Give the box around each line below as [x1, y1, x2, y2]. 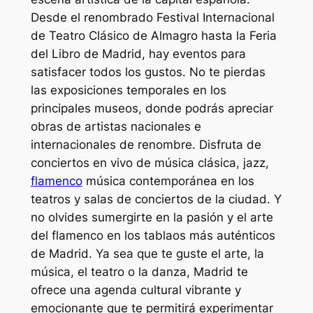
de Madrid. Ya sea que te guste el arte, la [30, 247, 264, 261]
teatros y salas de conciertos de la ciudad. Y [30, 192, 282, 207]
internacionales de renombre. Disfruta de [30, 138, 261, 152]
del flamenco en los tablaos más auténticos [30, 228, 275, 243]
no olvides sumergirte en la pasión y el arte [30, 210, 273, 225]
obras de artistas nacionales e [30, 119, 201, 134]
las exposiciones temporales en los [30, 83, 226, 98]
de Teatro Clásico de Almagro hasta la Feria [30, 29, 277, 43]
